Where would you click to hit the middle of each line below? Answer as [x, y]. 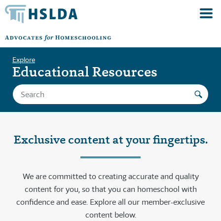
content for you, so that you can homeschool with [110, 189]
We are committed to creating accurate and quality [110, 176]
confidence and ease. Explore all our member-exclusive [110, 202]
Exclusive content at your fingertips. [110, 140]
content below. [110, 215]
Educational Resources [85, 72]
